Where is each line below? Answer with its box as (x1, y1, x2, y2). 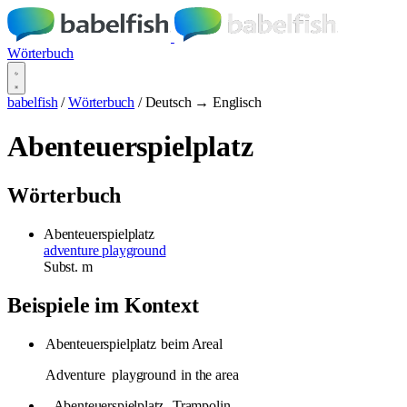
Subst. (44, 258, 82, 274)
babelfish (7, 94, 58, 110)
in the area (177, 366, 239, 382)
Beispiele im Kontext (7, 293, 199, 317)
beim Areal (157, 335, 223, 352)
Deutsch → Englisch (144, 94, 262, 110)
